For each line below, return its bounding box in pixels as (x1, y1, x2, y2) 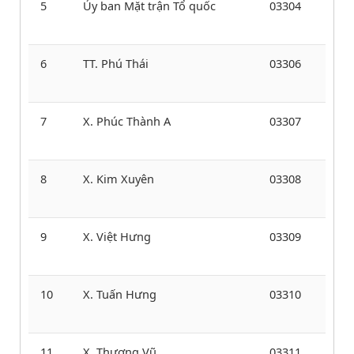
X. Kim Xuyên (83, 170, 154, 186)
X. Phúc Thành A (83, 112, 171, 129)
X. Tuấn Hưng (83, 285, 156, 302)
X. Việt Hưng (83, 228, 151, 244)
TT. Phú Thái (83, 55, 149, 71)
